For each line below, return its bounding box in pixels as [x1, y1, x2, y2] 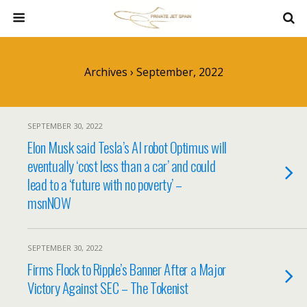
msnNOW [27, 192, 71, 213]
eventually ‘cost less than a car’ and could [27, 155, 216, 176]
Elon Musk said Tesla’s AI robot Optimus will [27, 136, 227, 158]
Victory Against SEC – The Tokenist [27, 277, 188, 298]
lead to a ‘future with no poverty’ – [27, 173, 183, 195]
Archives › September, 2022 [84, 64, 223, 79]
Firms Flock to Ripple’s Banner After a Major [27, 258, 226, 280]
